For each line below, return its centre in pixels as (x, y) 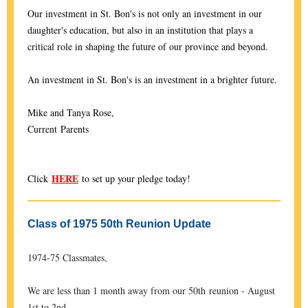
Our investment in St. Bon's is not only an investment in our (145, 13)
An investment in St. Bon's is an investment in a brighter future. (152, 79)
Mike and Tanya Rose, (71, 112)
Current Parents (58, 129)
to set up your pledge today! (134, 178)
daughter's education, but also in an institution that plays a (140, 30)
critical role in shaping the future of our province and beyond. (148, 46)
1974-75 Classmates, (67, 257)
